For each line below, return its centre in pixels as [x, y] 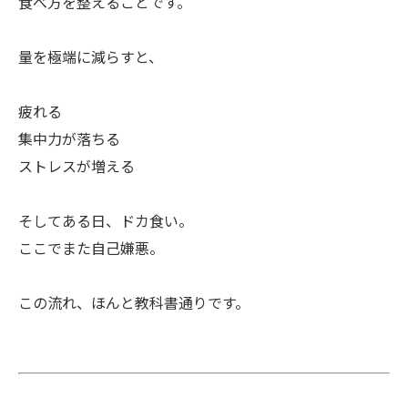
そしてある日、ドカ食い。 [106, 222]
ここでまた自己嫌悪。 [91, 249]
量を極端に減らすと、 [91, 58]
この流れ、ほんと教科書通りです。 [134, 304]
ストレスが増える [76, 167]
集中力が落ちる [69, 140]
